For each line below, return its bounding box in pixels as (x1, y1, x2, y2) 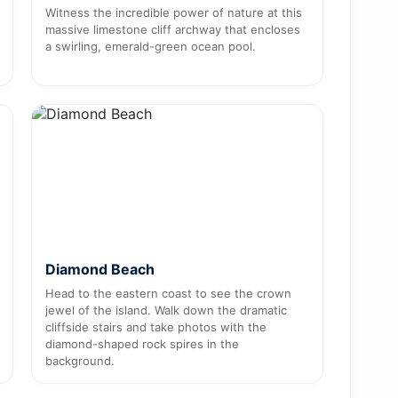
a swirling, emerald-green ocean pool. (44, 38, 256, 53)
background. (44, 353, 115, 368)
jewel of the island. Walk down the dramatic (44, 302, 287, 317)
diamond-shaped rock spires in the (44, 336, 239, 351)
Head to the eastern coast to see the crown (44, 285, 291, 300)
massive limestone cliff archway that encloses (44, 21, 300, 36)
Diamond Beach (44, 259, 155, 278)
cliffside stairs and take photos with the (44, 319, 267, 334)
